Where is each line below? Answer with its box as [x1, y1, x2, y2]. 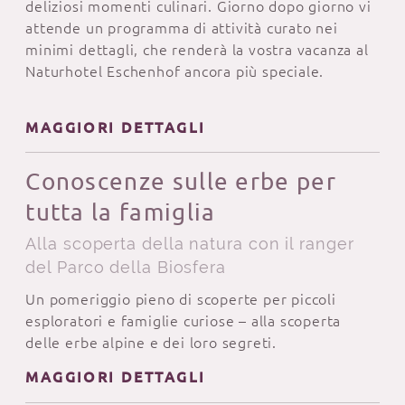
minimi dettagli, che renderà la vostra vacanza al [25, 41, 369, 58]
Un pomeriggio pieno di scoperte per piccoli [25, 291, 336, 308]
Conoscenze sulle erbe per [25, 167, 336, 194]
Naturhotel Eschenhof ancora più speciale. [25, 62, 325, 80]
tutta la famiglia [25, 198, 216, 225]
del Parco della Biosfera [25, 257, 227, 277]
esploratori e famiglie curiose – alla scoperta [25, 313, 342, 330]
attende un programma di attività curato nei [25, 19, 338, 36]
